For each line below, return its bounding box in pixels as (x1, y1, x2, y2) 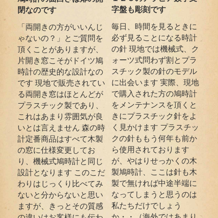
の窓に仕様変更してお (18, 144, 96, 155)
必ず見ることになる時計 (111, 32, 198, 43)
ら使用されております (111, 144, 190, 155)
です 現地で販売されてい (18, 77, 106, 88)
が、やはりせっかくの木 (111, 155, 198, 166)
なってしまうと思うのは (111, 188, 198, 200)
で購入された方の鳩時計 (111, 88, 198, 99)
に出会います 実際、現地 (111, 76, 200, 88)
